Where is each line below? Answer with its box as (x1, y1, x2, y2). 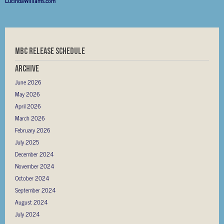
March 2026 (15, 112, 45, 123)
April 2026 (15, 100, 41, 111)
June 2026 (15, 76, 41, 87)
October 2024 (15, 172, 49, 183)
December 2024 (15, 148, 53, 159)
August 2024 (15, 196, 47, 207)
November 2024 (15, 160, 54, 171)
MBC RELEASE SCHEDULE (15, 45, 85, 55)
